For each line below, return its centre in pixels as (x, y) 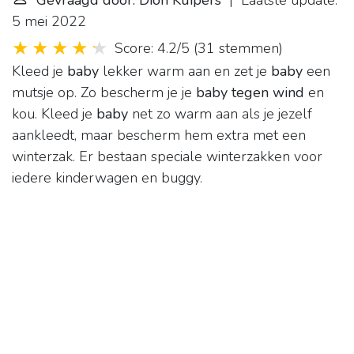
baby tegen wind (250, 93)
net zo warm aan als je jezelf (220, 114)
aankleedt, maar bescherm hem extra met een (159, 136)
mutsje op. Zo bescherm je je (104, 93)
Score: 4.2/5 (152, 49)
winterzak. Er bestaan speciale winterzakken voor (167, 157)
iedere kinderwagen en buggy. (107, 178)
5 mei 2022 (49, 22)
